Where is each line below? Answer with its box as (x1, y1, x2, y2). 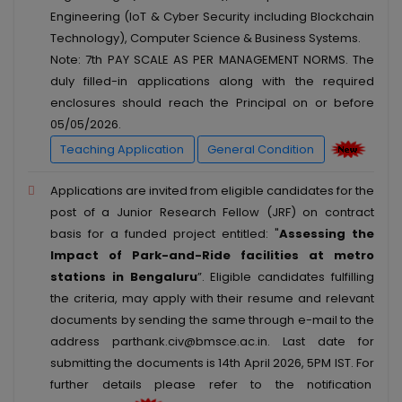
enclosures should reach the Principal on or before (50, 94, 374, 112)
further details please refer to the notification (50, 375, 374, 393)
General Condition (207, 141, 315, 157)
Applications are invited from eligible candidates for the (50, 181, 374, 199)
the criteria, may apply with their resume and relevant (50, 289, 374, 307)
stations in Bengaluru (50, 267, 197, 285)
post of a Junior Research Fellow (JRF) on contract (50, 203, 374, 221)
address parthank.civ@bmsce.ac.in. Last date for (50, 332, 374, 350)
